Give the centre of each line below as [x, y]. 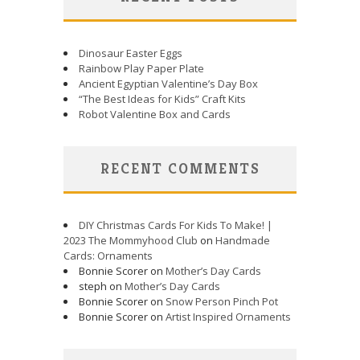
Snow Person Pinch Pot [222, 301]
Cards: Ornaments [108, 255]
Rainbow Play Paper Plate [141, 68]
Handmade [243, 240]
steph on [102, 286]
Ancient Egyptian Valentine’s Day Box [168, 83]
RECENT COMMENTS [180, 168]
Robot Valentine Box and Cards [155, 114]
